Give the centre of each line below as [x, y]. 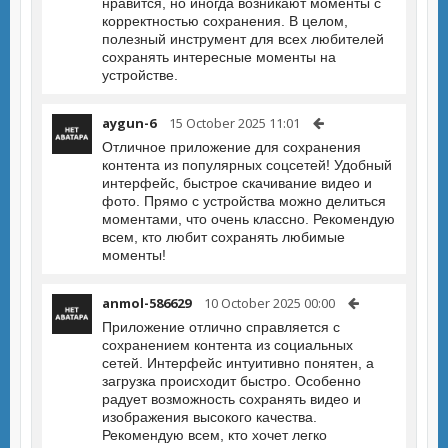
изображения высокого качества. [209, 417]
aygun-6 [129, 123]
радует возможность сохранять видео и [231, 399]
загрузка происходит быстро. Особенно [231, 381]
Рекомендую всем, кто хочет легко [214, 435]
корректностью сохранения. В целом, [225, 21]
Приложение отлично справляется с [221, 327]
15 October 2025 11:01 [234, 123]
